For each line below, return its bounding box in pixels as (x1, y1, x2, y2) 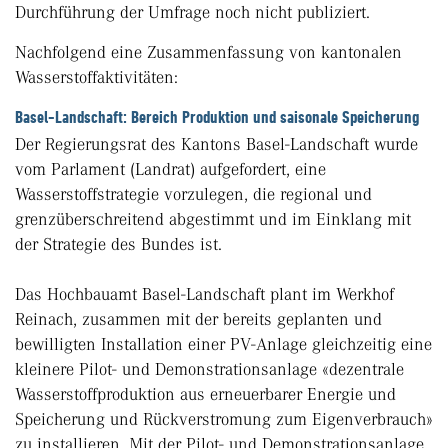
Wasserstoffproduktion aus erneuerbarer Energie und (15, 384, 396, 405)
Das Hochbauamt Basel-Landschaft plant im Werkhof (15, 284, 394, 305)
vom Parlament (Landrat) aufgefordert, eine (15, 159, 326, 180)
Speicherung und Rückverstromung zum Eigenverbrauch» (15, 409, 433, 430)
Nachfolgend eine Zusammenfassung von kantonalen (15, 42, 402, 63)
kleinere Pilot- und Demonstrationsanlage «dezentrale (15, 359, 404, 380)
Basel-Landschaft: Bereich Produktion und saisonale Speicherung (15, 107, 419, 128)
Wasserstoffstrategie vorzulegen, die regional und (15, 184, 372, 205)
